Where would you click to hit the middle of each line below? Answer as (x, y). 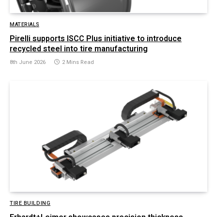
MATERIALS (24, 24)
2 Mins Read (78, 62)
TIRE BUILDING (30, 203)
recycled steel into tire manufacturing (79, 49)
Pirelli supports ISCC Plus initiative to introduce (96, 39)
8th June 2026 (28, 62)
